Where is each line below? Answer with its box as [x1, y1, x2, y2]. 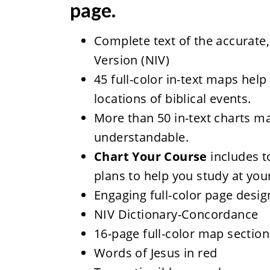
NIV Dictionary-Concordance [93, 206, 259, 222]
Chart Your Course [93, 148, 207, 165]
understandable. [93, 129, 189, 145]
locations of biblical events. [93, 90, 251, 107]
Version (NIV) [93, 52, 170, 68]
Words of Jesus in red [93, 245, 218, 261]
